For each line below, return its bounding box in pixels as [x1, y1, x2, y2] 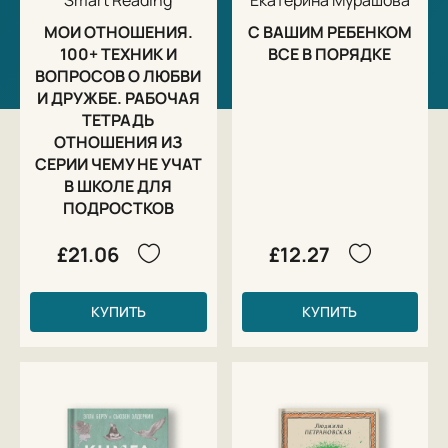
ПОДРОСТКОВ [62, 196, 174, 219]
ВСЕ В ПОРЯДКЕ [268, 42, 392, 65]
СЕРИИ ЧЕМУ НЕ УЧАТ [34, 152, 202, 175]
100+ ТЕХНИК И [59, 42, 177, 65]
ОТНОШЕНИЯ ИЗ [54, 130, 183, 153]
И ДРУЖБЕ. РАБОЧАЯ [36, 86, 200, 109]
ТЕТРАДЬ [82, 108, 155, 131]
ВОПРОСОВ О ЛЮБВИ [35, 64, 202, 87]
